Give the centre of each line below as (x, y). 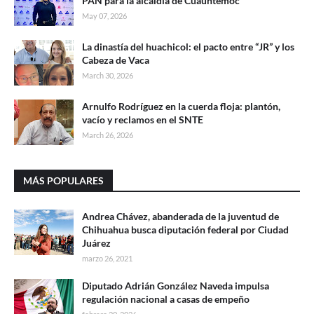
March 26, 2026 (108, 135)
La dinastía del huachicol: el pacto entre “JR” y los (188, 47)
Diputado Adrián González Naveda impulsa (176, 286)
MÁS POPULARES (63, 180)
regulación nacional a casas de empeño (166, 299)
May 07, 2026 (104, 16)
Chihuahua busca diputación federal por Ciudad (185, 230)
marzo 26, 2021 (107, 258)
